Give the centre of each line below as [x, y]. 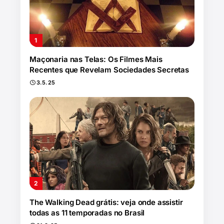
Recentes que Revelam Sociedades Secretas [109, 70]
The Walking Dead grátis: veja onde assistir [106, 202]
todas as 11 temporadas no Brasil [87, 212]
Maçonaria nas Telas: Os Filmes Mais [96, 59]
